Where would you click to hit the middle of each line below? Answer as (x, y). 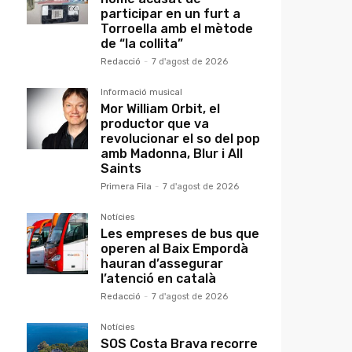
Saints (121, 169)
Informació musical (141, 93)
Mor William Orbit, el (160, 109)
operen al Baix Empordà (174, 249)
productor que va (155, 124)
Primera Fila (126, 187)
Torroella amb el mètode (177, 29)
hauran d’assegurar (162, 264)
